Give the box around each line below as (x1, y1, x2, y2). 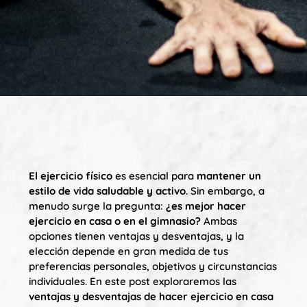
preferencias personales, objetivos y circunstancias (29, 260, 277, 273)
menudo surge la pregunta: (29, 199, 166, 212)
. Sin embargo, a (186, 184, 265, 197)
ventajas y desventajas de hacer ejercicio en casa (29, 290, 273, 303)
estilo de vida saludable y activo (29, 184, 186, 197)
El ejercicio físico (29, 169, 112, 182)
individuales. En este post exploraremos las (29, 275, 236, 288)
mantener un (197, 169, 261, 182)
